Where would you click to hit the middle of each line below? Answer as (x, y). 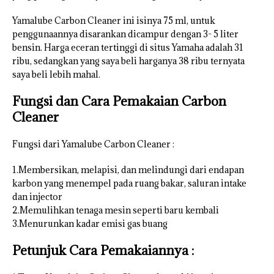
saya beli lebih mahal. (56, 74)
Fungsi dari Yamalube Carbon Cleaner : (93, 144)
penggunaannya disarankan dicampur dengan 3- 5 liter (125, 34)
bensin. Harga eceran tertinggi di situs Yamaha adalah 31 (128, 47)
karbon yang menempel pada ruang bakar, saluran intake (129, 183)
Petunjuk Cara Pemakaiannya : (103, 250)
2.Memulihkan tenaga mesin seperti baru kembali (116, 210)
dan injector (37, 196)
